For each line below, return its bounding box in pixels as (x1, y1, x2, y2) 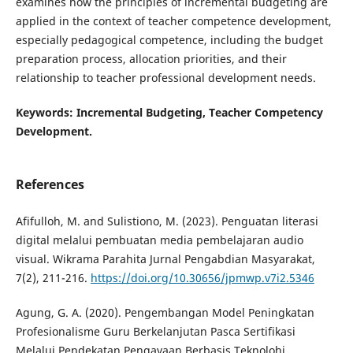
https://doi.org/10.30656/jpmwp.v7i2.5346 (90, 270, 314, 286)
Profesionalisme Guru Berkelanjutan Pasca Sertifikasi (15, 324, 295, 340)
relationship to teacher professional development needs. (15, 69, 316, 85)
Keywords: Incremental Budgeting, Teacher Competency (15, 104, 323, 120)
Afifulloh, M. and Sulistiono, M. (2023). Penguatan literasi (15, 214, 318, 229)
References (15, 176, 84, 194)
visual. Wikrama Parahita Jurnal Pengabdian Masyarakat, (15, 251, 315, 267)
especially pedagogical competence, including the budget (15, 32, 323, 47)
